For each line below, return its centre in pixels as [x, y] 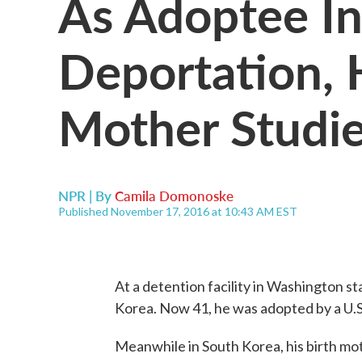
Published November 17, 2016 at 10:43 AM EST [178, 211]
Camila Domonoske [174, 196]
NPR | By [86, 196]
